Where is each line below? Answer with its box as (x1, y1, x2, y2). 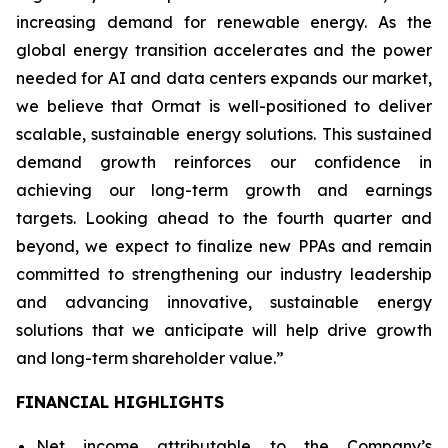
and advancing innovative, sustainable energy (16, 292, 432, 312)
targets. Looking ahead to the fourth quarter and (16, 208, 432, 228)
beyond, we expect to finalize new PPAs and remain (16, 236, 432, 256)
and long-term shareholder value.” (16, 348, 284, 368)
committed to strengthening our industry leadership (16, 264, 432, 284)
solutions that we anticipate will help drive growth (16, 320, 432, 340)
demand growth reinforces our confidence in (16, 152, 432, 172)
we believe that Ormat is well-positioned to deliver (16, 96, 432, 116)
